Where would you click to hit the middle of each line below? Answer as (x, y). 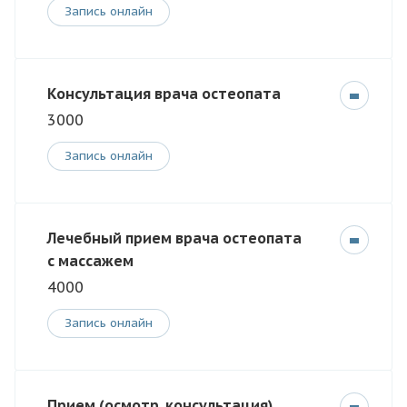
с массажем (90, 261)
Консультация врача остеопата (164, 94)
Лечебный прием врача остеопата (174, 238)
